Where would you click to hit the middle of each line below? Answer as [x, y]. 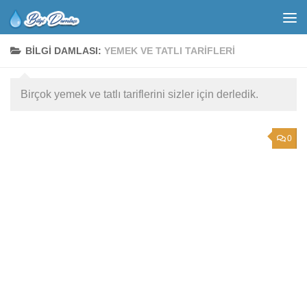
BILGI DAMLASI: [65, 51]
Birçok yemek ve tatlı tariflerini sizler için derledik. [139, 94]
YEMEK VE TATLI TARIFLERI [170, 51]
